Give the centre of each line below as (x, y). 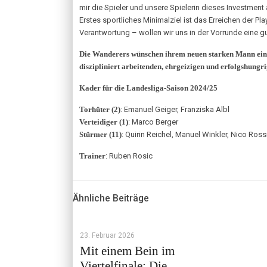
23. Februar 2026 (107, 235)
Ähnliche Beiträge (111, 198)
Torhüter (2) (100, 109)
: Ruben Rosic (129, 156)
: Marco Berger (153, 122)
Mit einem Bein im (127, 251)
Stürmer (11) (100, 134)
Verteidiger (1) (104, 122)
